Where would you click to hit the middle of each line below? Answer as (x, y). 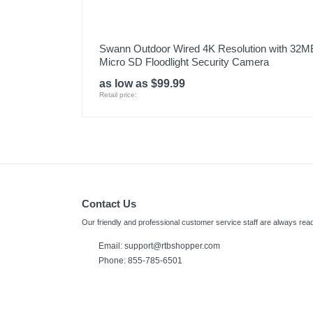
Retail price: (118, 95)
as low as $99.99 (142, 83)
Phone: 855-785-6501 (140, 261)
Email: (111, 246)
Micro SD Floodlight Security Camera (184, 62)
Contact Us (109, 204)
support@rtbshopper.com (172, 246)
